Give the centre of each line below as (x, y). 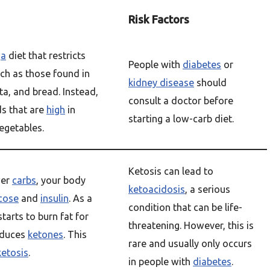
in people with (161, 262)
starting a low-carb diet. (181, 119)
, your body (61, 180)
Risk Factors (159, 19)
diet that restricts (46, 55)
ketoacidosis (157, 189)
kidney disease (161, 83)
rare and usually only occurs (190, 243)
